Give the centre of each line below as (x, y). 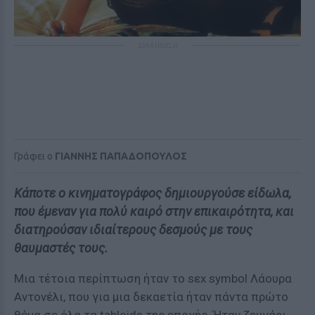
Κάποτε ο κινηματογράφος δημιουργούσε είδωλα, (153, 193)
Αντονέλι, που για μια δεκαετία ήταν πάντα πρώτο (151, 297)
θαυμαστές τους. (61, 248)
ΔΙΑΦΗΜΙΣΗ (157, 45)
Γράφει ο (34, 156)
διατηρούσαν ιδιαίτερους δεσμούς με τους (133, 230)
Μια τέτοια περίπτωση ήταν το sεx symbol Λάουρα (153, 278)
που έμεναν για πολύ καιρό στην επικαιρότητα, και (154, 211)
